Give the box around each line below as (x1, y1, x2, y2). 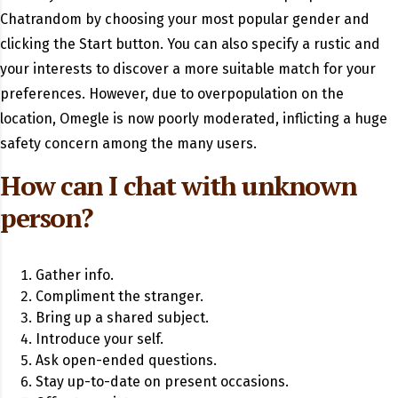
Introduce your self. (36, 330, 163, 348)
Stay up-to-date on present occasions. (36, 373, 289, 391)
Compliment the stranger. (36, 288, 203, 306)
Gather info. (36, 267, 114, 284)
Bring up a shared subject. (36, 309, 209, 327)
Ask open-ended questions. (36, 352, 217, 370)
